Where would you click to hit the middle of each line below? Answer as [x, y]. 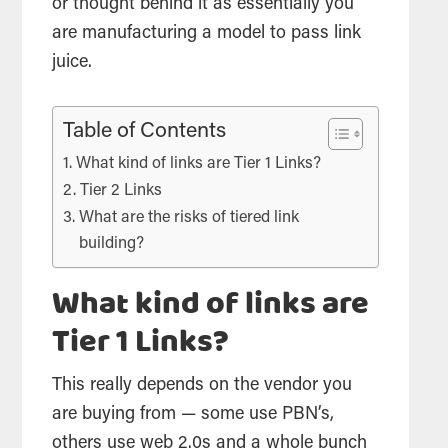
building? [111, 243]
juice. [72, 62]
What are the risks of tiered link [188, 217]
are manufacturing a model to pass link [207, 33]
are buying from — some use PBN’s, [193, 414]
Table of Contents [145, 131]
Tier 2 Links [120, 190]
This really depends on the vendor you [202, 385]
